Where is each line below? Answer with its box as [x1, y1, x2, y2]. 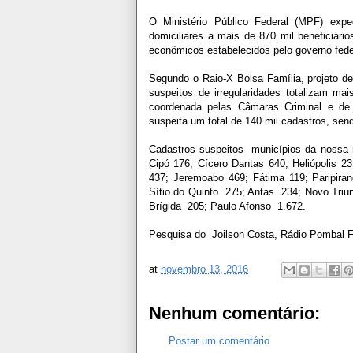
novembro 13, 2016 [161, 262, 248, 275]
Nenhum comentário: [149, 303, 320, 323]
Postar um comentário [169, 334, 269, 347]
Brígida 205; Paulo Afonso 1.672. [149, 199, 306, 212]
